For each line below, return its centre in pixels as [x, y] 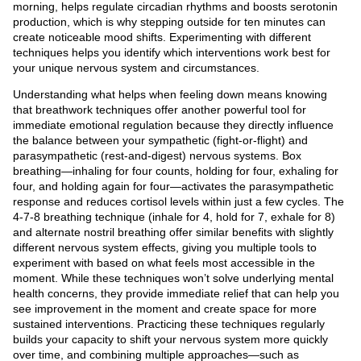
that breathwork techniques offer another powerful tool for [160, 109]
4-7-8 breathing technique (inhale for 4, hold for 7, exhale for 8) [174, 216]
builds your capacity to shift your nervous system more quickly [170, 339]
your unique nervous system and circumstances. [136, 67]
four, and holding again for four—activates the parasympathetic [173, 186]
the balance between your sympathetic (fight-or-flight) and [160, 140]
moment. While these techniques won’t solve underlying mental [173, 278]
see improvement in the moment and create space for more [165, 308]
